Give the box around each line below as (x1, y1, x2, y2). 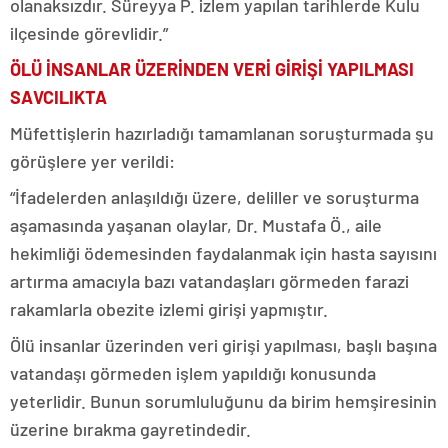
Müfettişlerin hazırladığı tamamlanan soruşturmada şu (10, 121, 434, 144)
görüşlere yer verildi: (10, 149, 179, 172)
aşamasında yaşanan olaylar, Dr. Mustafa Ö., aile (10, 213, 382, 236)
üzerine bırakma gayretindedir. (10, 417, 251, 440)
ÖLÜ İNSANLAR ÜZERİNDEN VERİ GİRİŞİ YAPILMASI (10, 57, 414, 80)
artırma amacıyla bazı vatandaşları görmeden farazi (10, 269, 409, 292)
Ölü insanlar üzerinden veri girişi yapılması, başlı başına (10, 333, 437, 356)
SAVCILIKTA (10, 85, 111, 108)
